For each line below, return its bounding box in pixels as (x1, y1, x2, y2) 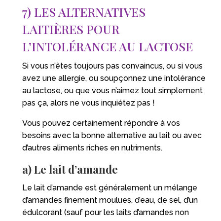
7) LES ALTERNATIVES (22, 3, 146, 20)
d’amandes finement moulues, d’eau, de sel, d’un (22, 195, 198, 205)
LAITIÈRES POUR (22, 20, 119, 37)
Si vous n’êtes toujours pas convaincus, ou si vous (22, 61, 203, 71)
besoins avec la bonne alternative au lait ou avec (22, 130, 202, 140)
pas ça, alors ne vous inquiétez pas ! (22, 98, 155, 108)
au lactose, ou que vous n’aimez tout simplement (22, 85, 203, 95)
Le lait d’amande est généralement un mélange (22, 183, 197, 192)
